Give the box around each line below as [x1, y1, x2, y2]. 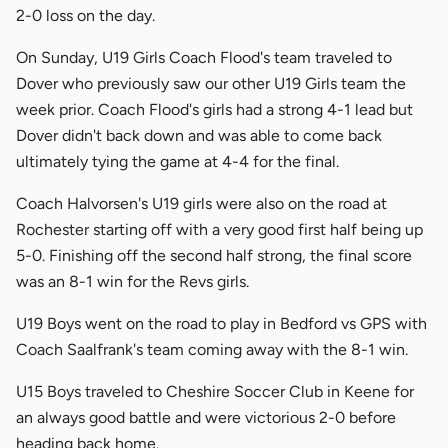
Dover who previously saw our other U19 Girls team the [16, 74, 406, 93]
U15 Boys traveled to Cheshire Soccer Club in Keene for [16, 382, 414, 401]
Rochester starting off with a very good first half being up [16, 220, 423, 239]
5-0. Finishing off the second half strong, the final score [16, 246, 412, 265]
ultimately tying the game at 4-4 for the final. [16, 152, 339, 171]
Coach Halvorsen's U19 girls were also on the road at [16, 194, 387, 213]
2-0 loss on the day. [16, 6, 155, 25]
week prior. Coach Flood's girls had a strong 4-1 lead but [16, 100, 413, 119]
